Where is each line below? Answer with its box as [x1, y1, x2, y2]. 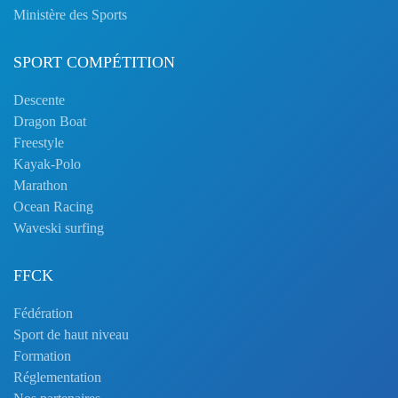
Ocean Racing [13, 199, 93, 214]
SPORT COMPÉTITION [13, 53, 175, 71]
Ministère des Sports [13, 7, 127, 22]
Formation [13, 348, 71, 363]
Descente [13, 92, 65, 107]
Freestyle [13, 135, 64, 150]
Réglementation [13, 370, 101, 385]
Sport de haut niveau [13, 327, 129, 342]
